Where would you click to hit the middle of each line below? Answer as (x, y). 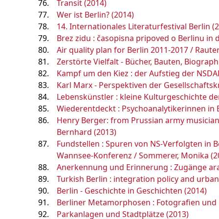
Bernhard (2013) (87, 132)
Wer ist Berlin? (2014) (95, 15)
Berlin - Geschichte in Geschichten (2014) (132, 191)
